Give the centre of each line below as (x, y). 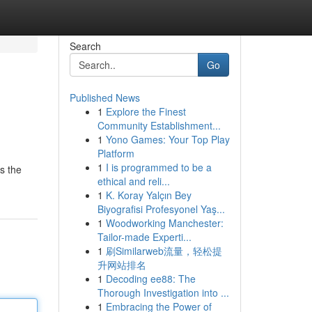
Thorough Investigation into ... (163, 292)
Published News (104, 97)
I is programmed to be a (158, 167)
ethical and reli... (133, 181)
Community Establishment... (159, 125)
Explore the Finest (146, 111)
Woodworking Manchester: (164, 223)
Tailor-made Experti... (144, 237)
